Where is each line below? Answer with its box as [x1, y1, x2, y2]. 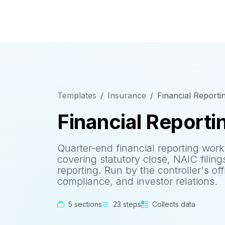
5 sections [66, 200, 102, 208]
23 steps [111, 200, 141, 208]
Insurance [107, 90, 146, 100]
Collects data [150, 200, 195, 208]
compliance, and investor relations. [57, 175, 217, 187]
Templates [57, 90, 96, 100]
